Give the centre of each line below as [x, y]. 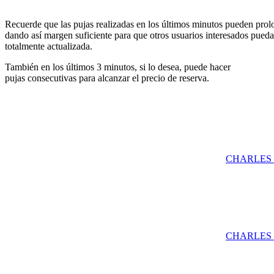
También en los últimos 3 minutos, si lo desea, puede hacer [118, 67]
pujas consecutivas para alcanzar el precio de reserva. [107, 78]
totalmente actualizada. [49, 46]
